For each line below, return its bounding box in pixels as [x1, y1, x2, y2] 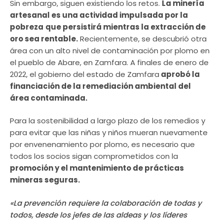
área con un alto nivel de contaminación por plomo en [10, 45, 210, 56]
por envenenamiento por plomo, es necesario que [10, 139, 195, 150]
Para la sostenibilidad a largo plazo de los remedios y [10, 115, 205, 126]
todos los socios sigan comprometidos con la [10, 151, 178, 162]
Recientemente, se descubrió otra [78, 33, 207, 44]
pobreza [10, 21, 43, 32]
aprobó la [159, 69, 200, 79]
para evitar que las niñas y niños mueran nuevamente [10, 127, 208, 138]
